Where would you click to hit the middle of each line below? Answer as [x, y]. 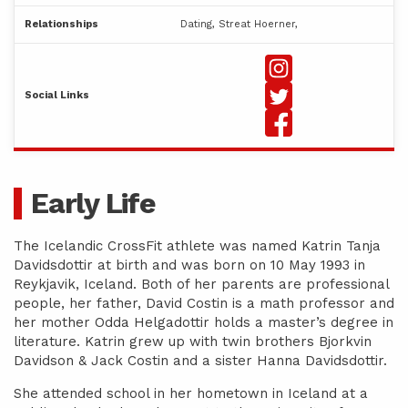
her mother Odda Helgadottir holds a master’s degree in [204, 322]
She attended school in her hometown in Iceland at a [191, 393]
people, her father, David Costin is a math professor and [204, 303]
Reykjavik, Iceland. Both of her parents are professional [201, 284]
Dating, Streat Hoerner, [239, 24]
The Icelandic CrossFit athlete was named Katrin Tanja [197, 246]
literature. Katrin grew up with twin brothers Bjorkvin [193, 342]
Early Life [93, 203]
